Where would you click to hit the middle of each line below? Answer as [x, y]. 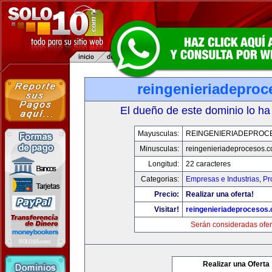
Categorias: [160, 179]
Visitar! [166, 209]
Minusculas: [159, 149]
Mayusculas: [158, 134]
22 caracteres [208, 164]
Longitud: [163, 164]
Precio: [166, 194]
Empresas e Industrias [222, 179]
